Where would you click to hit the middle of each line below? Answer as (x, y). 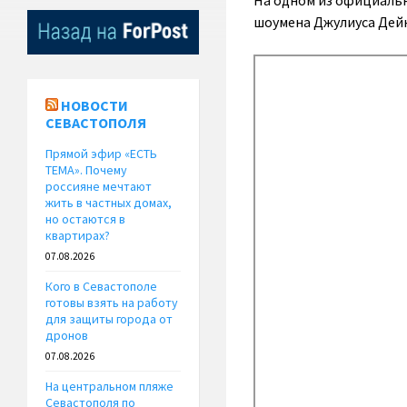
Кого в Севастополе (101, 287)
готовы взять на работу (112, 303)
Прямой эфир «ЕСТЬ (101, 154)
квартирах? (78, 236)
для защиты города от (109, 319)
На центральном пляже (109, 387)
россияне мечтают (99, 187)
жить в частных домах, (109, 203)
